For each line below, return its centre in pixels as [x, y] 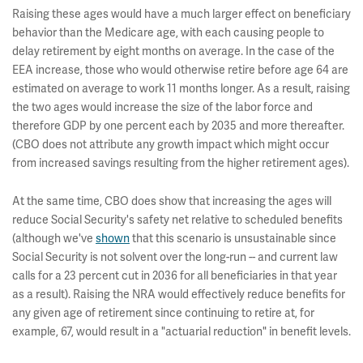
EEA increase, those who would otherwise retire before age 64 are [180, 70]
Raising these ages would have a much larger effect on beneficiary [181, 14]
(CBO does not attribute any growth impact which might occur [171, 145]
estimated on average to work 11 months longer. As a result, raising [181, 89]
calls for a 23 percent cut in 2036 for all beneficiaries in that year [175, 276]
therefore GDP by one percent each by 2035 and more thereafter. [178, 126]
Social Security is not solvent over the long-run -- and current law [175, 257]
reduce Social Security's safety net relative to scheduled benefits [177, 220]
